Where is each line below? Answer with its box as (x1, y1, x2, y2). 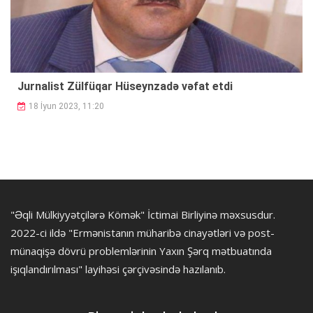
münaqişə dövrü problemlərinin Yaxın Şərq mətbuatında (10, 244, 272, 259)
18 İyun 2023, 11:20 (29, 101, 104, 112)
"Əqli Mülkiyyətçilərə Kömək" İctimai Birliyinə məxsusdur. (10, 208, 275, 222)
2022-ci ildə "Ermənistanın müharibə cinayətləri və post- (10, 226, 275, 240)
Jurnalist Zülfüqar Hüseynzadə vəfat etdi (17, 80, 233, 94)
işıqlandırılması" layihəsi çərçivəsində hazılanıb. (10, 262, 226, 277)
